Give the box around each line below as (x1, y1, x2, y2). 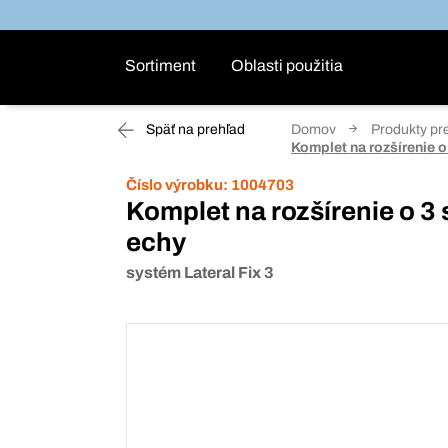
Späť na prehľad (143, 122, 245, 137)
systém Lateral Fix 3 (126, 264, 274, 281)
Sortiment (125, 57, 196, 74)
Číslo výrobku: (126, 177, 228, 193)
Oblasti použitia (231, 57, 343, 74)
